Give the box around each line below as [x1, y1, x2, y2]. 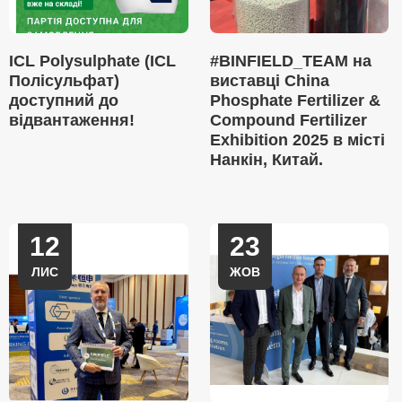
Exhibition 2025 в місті [209, 131, 385, 149]
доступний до [9, 92, 118, 109]
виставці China [209, 72, 329, 90]
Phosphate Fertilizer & [209, 92, 380, 109]
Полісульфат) [9, 72, 119, 90]
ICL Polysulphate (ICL [9, 52, 176, 70]
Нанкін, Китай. [209, 151, 323, 169]
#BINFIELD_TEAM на [209, 52, 371, 70]
